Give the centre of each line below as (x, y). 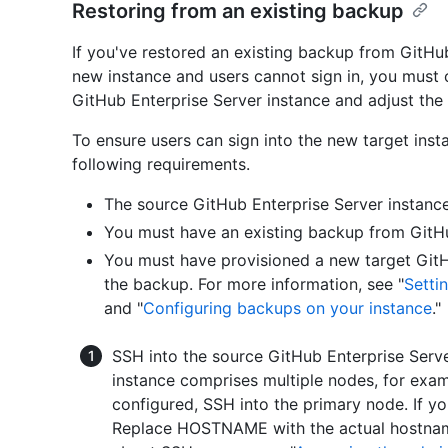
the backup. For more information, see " (254, 284)
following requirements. (161, 164)
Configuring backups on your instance (287, 308)
